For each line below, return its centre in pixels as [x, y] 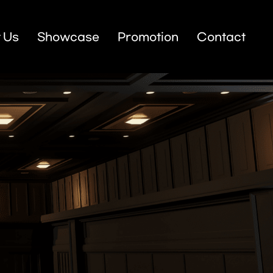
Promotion [148, 37]
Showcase [68, 37]
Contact [221, 37]
